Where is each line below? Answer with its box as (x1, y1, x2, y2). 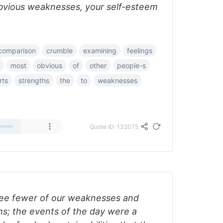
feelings (127, 46, 152, 55)
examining (83, 46, 116, 55)
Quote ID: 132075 (90, 122, 138, 130)
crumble (46, 46, 73, 55)
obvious (37, 61, 62, 70)
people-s (117, 61, 146, 70)
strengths (18, 76, 49, 85)
